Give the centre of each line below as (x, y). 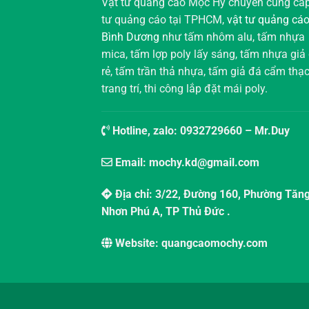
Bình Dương (130, 37)
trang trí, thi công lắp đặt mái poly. (185, 88)
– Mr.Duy (267, 131)
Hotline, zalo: (145, 131)
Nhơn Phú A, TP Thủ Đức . (166, 212)
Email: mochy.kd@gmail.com (187, 163)
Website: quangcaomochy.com (190, 243)
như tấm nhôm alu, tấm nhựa (232, 37)
